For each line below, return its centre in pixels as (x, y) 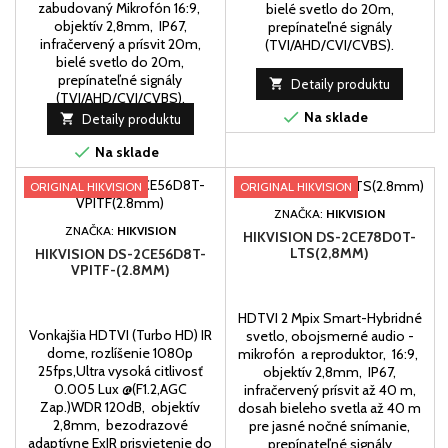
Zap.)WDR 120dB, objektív (120, 406)
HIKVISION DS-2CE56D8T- (120, 253)
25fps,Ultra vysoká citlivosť (120, 370)
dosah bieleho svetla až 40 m (330, 408)
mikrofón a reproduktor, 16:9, (330, 354)
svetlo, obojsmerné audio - (329, 336)
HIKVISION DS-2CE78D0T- (330, 237)
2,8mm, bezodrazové (120, 424)
